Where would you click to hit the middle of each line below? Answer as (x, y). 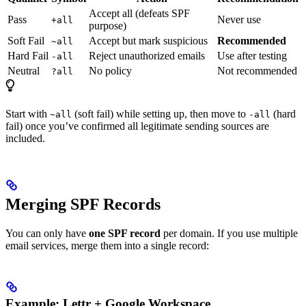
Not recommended (257, 70)
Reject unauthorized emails (147, 55)
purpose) (108, 25)
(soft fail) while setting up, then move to (160, 113)
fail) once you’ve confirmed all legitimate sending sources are (137, 126)
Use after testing (252, 55)
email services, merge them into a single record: (107, 245)
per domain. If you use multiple (229, 233)
